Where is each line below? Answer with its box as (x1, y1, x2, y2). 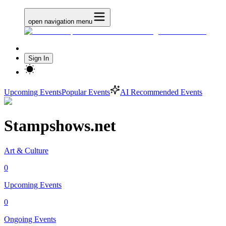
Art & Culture (4, 146, 48, 155)
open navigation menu (28, 18, 92, 25)
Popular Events (62, 88, 110, 96)
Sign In (28, 54, 49, 62)
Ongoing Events (4, 214, 56, 223)
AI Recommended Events (120, 88, 202, 96)
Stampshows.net (4, 117, 116, 135)
